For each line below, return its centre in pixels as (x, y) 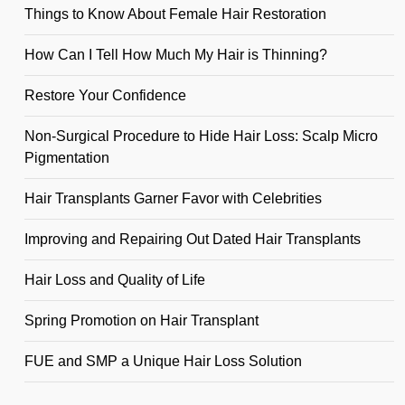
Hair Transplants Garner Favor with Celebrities (173, 199)
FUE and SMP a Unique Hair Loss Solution (163, 362)
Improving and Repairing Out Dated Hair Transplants (193, 240)
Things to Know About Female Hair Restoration (175, 14)
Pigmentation (67, 158)
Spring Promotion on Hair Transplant (141, 321)
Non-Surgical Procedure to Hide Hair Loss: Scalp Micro (201, 137)
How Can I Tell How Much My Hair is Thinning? (176, 55)
